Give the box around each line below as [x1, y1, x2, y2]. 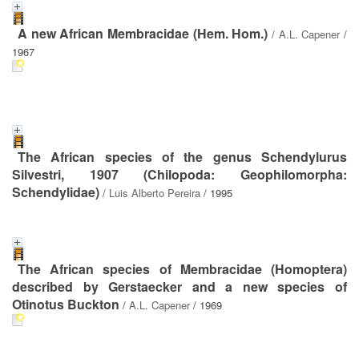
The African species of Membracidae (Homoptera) [18, 260, 347, 278]
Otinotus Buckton [12, 295, 119, 313]
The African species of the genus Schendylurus [18, 147, 347, 166]
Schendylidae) [12, 183, 99, 201]
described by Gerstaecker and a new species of [12, 277, 347, 296]
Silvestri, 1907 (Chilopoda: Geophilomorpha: [12, 165, 347, 184]
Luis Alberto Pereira [109, 185, 200, 200]
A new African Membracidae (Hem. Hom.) [18, 24, 268, 42]
